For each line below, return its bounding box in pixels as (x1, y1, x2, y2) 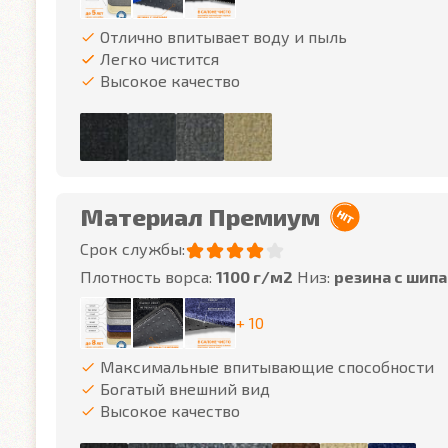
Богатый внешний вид (100, 379, 270, 398)
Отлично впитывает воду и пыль (100, 27, 347, 46)
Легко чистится (100, 49, 219, 68)
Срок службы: (80, 239, 185, 258)
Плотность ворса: (80, 267, 216, 286)
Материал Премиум (80, 202, 320, 231)
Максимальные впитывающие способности (100, 357, 434, 376)
